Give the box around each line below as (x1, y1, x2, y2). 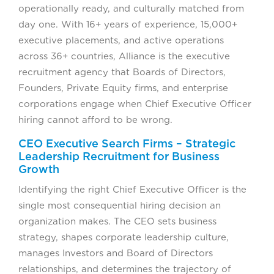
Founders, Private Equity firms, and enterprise (18, 83, 228, 94)
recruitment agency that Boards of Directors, (18, 67, 226, 78)
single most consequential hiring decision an (18, 200, 221, 212)
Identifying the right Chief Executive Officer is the (18, 184, 246, 196)
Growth (18, 163, 59, 176)
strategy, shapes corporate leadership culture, (18, 232, 229, 243)
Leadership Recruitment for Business (18, 150, 220, 163)
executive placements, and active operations (18, 35, 224, 46)
